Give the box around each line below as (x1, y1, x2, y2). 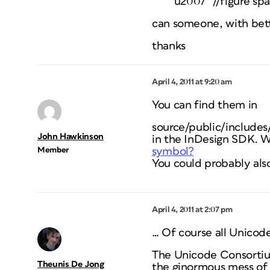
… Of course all (152, 227, 230, 239)
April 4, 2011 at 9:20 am (152, 78, 232, 86)
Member (37, 146, 69, 154)
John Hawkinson (37, 132, 104, 141)
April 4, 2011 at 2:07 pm (152, 206, 233, 214)
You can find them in (152, 99, 257, 111)
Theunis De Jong (37, 260, 104, 269)
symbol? (152, 146, 194, 157)
